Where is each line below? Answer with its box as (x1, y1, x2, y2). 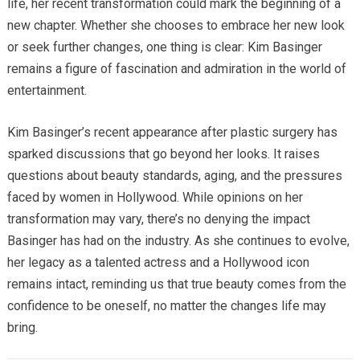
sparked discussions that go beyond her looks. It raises (6, 145, 320, 162)
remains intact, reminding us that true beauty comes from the (6, 276, 346, 292)
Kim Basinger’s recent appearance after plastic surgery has (6, 124, 337, 140)
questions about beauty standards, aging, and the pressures (6, 167, 342, 183)
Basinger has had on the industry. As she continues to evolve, (6, 232, 350, 248)
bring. (6, 319, 38, 335)
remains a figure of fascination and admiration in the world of (6, 60, 346, 76)
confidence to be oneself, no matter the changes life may (6, 297, 326, 313)
